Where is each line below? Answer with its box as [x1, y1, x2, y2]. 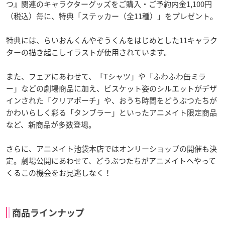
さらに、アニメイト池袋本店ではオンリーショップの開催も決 [6, 143, 217, 154]
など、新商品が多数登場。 [6, 119, 96, 130]
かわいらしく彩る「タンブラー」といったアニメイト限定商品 [6, 106, 217, 118]
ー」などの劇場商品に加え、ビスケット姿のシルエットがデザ [6, 82, 217, 94]
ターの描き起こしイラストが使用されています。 [6, 46, 171, 58]
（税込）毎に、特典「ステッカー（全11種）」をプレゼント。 [6, 10, 217, 22]
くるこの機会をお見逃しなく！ [6, 167, 111, 178]
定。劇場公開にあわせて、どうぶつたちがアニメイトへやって [6, 155, 216, 166]
